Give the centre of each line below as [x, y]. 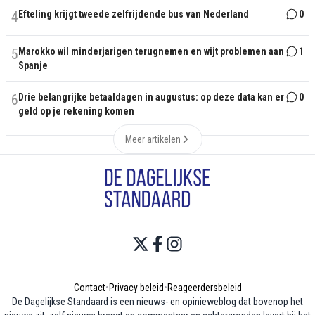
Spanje [33, 66]
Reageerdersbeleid [204, 287]
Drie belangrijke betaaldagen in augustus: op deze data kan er [151, 97]
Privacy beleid [136, 287]
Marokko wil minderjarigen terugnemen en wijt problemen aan [151, 52]
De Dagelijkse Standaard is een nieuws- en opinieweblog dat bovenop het [157, 301]
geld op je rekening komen [76, 111]
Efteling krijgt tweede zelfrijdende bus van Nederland [134, 14]
